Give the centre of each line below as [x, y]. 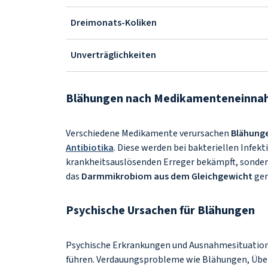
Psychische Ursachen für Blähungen [162, 211]
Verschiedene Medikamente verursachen [148, 133]
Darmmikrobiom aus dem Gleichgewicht [167, 176]
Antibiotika [90, 148]
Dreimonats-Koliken [114, 23]
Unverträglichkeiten [113, 55]
